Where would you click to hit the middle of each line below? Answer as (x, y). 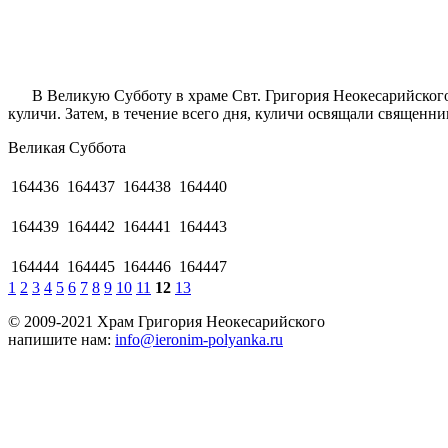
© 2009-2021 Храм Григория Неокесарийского (166, 322)
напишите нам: (61, 340)
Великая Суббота (67, 148)
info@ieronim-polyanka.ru (199, 340)
